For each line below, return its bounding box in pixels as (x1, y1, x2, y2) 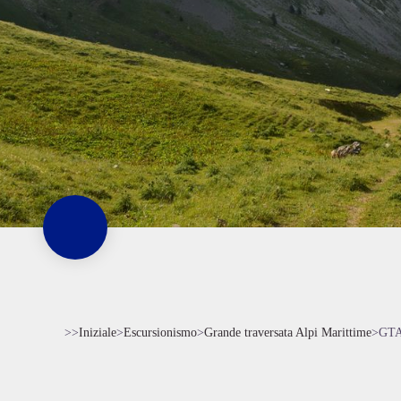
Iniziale (79, 326, 116, 339)
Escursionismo (124, 326, 197, 339)
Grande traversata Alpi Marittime (204, 326, 371, 339)
